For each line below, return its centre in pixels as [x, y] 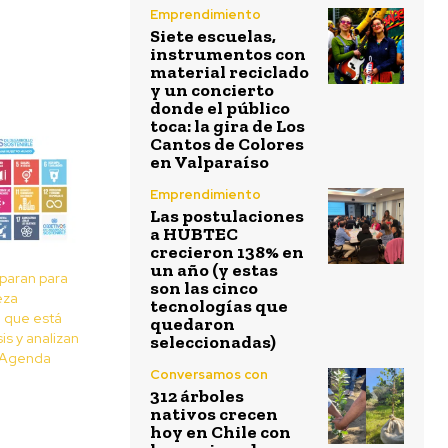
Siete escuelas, [213, 36]
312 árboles [197, 396]
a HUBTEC [194, 234]
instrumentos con [228, 54]
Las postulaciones [227, 216]
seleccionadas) [213, 342]
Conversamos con [209, 375]
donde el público [220, 108]
